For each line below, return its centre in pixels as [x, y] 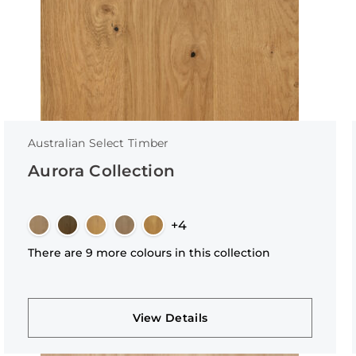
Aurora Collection [101, 171]
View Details [170, 318]
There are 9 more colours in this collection [149, 253]
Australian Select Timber [98, 143]
